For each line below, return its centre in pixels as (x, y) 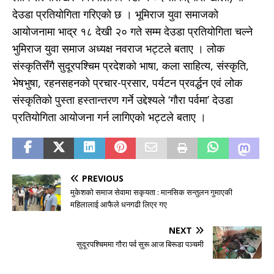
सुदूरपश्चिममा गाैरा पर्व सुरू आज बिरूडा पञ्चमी (140, 244)
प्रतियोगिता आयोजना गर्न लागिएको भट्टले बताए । (111, 117)
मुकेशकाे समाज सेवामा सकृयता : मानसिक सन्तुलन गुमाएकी (151, 192)
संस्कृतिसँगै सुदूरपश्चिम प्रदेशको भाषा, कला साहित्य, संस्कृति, (131, 65)
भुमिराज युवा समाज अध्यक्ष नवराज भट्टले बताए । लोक (118, 48)
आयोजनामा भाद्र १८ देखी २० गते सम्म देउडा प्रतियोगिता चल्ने (132, 31)
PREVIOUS (103, 178)
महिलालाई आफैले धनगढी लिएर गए (119, 204)
